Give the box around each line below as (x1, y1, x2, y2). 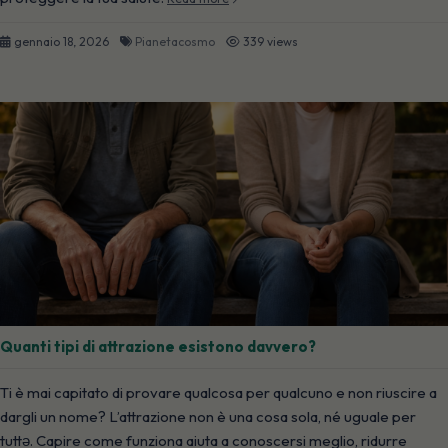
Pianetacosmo (135, 33, 215, 49)
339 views (243, 33, 298, 49)
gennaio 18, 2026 (14, 33, 109, 49)
